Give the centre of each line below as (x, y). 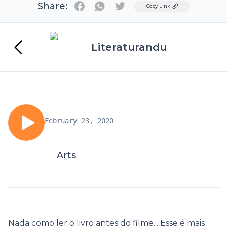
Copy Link (158, 6)
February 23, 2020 (79, 121)
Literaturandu (129, 47)
